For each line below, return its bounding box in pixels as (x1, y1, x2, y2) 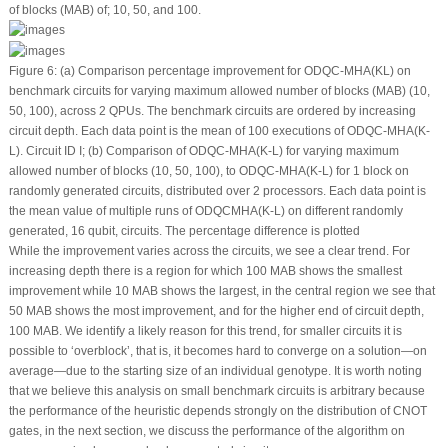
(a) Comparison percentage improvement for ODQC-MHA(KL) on (56, 64, 411, 79)
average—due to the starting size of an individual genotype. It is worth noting (8, 364, 422, 379)
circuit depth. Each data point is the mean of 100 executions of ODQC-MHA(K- (8, 124, 430, 139)
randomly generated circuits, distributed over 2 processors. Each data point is (8, 184, 426, 199)
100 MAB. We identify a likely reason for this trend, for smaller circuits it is (8, 324, 402, 339)
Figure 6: (8, 64, 57, 79)
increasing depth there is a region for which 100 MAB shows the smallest (8, 264, 402, 279)
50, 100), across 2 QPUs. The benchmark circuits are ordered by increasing (8, 104, 416, 119)
